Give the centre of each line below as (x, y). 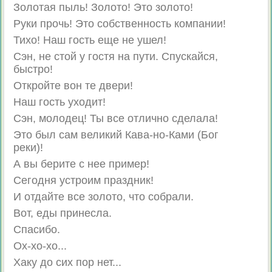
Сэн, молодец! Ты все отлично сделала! (115, 118)
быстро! (33, 69)
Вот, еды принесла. (62, 213)
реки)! (28, 148)
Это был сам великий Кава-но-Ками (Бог (116, 135)
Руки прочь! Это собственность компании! (119, 24)
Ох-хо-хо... (40, 246)
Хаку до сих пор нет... (67, 262)
